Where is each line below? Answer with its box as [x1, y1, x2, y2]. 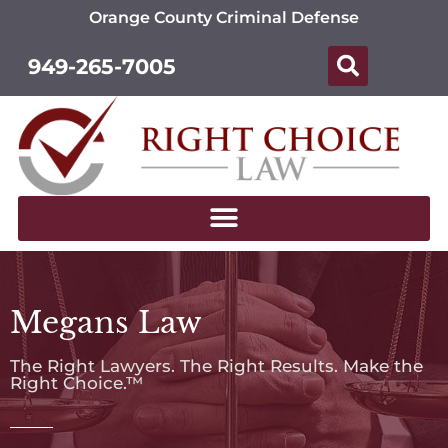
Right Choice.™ [10, 373, 144, 394]
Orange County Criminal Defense [89, 8, 359, 27]
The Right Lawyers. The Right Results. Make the [10, 356, 423, 377]
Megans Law [10, 304, 202, 342]
